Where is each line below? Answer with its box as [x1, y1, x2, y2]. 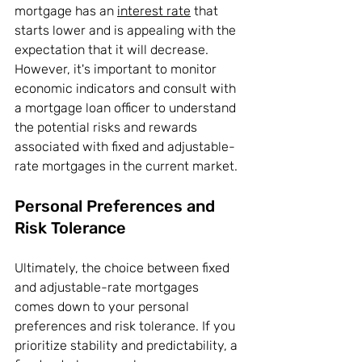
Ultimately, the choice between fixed [15, 260, 233, 276]
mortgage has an [15, 3, 117, 19]
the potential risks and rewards [15, 120, 200, 136]
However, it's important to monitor [15, 61, 220, 78]
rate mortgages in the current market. [15, 158, 238, 175]
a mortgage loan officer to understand [15, 100, 239, 116]
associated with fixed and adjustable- [15, 139, 235, 155]
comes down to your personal [15, 299, 192, 315]
